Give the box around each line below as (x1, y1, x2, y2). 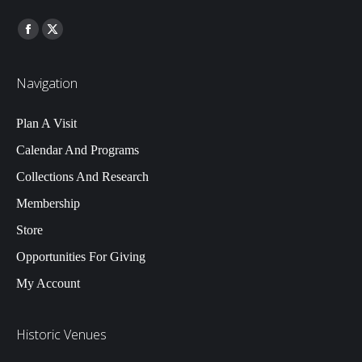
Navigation (16, 74, 78, 92)
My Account (16, 276, 80, 290)
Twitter (51, 31, 88, 45)
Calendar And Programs (16, 142, 139, 157)
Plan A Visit (16, 116, 77, 130)
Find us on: (16, 19, 74, 33)
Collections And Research (16, 169, 149, 183)
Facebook (27, 31, 78, 45)
